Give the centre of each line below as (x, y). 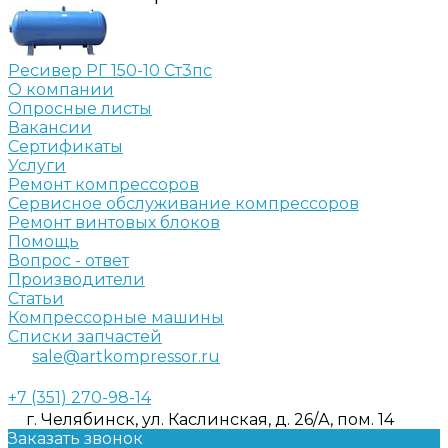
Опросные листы (80, 108)
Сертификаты (65, 146)
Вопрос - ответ (68, 260)
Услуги (37, 165)
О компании (61, 89)
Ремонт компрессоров (103, 184)
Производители (76, 279)
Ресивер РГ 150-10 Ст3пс (110, 70)
